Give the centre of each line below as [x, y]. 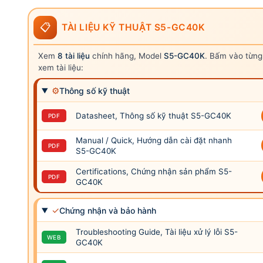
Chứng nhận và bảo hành [107, 210]
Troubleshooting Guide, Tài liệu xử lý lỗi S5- [157, 232]
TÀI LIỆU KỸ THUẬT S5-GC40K [133, 27]
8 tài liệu [74, 55]
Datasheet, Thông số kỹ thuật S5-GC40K [154, 115]
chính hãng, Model [127, 55]
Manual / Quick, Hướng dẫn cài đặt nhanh [154, 140]
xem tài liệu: [61, 67]
